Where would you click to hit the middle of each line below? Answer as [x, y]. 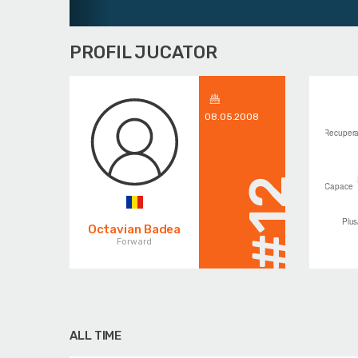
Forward [134, 241]
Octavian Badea [134, 229]
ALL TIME [96, 336]
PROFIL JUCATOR [143, 52]
